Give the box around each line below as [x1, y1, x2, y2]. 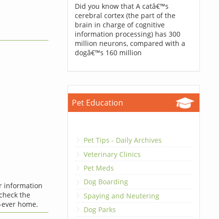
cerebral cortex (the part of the [74, 11, 175, 20]
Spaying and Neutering [83, 191, 159, 200]
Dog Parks [83, 205, 116, 215]
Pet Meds [83, 163, 114, 173]
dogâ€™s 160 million [74, 48, 142, 57]
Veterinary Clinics [83, 149, 141, 159]
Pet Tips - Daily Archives [83, 135, 162, 145]
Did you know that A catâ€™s [74, 1, 169, 11]
